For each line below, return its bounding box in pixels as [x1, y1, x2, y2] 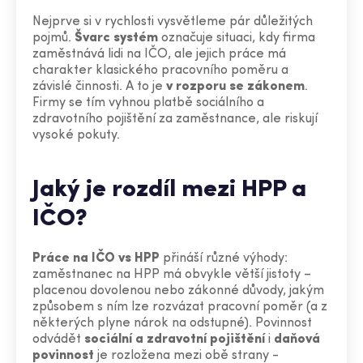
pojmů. [32, 32, 75, 45]
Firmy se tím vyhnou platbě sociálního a [32, 96, 264, 109]
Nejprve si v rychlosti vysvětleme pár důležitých [32, 15, 313, 28]
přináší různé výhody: [160, 252, 288, 265]
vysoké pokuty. [32, 129, 120, 142]
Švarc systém [75, 32, 158, 45]
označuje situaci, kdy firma [158, 32, 315, 45]
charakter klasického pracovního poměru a [32, 64, 288, 77]
